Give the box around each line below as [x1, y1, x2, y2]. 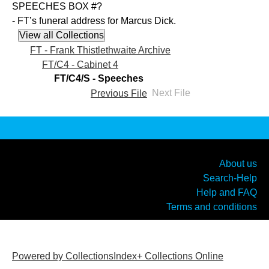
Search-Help [203, 172, 257, 183]
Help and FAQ [196, 187, 257, 198]
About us [219, 158, 257, 169]
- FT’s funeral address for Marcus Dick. [12, 16, 176, 26]
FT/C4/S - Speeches [54, 73, 144, 84]
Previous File [91, 88, 147, 98]
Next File [152, 88, 190, 98]
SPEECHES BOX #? [12, 1, 102, 12]
